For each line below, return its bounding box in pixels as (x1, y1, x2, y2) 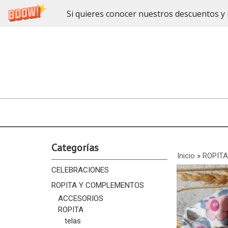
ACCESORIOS (58, 194, 103, 203)
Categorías (51, 141, 99, 154)
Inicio (177, 151, 195, 160)
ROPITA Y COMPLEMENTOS (51, 181, 144, 190)
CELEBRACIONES (51, 165, 109, 175)
